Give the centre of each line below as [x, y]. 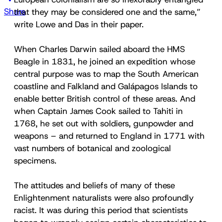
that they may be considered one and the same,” [107, 12]
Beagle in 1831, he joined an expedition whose [105, 61]
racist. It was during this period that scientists [101, 210]
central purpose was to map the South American [106, 74]
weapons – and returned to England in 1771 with [109, 136]
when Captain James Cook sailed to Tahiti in [98, 111]
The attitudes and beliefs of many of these [94, 185]
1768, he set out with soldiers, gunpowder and [104, 123]
